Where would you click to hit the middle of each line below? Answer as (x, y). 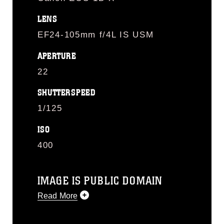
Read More (58, 195)
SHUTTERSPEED (67, 93)
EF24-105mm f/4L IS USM (96, 35)
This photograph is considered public (105, 218)
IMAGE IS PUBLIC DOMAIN (100, 180)
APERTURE (57, 56)
